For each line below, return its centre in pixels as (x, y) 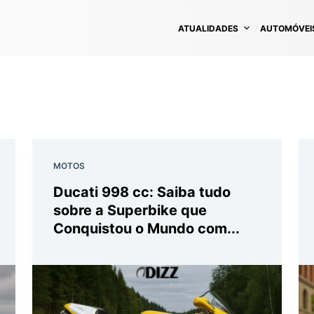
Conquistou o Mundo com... (146, 228)
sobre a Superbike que (130, 210)
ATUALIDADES (208, 28)
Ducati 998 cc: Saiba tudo (142, 192)
